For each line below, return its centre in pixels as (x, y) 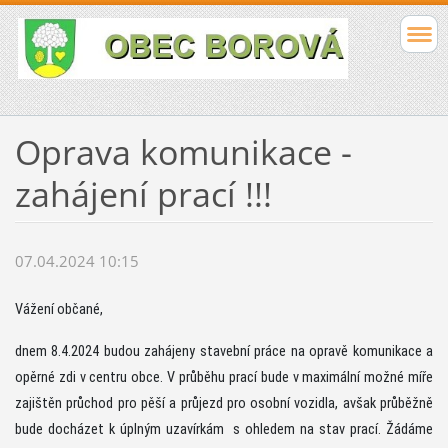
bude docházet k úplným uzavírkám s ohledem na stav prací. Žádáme (224, 429)
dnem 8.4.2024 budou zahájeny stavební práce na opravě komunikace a (224, 351)
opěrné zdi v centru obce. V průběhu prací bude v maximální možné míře (224, 377)
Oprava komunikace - (183, 151)
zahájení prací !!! (143, 193)
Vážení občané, (58, 309)
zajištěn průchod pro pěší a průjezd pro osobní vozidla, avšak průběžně (224, 403)
